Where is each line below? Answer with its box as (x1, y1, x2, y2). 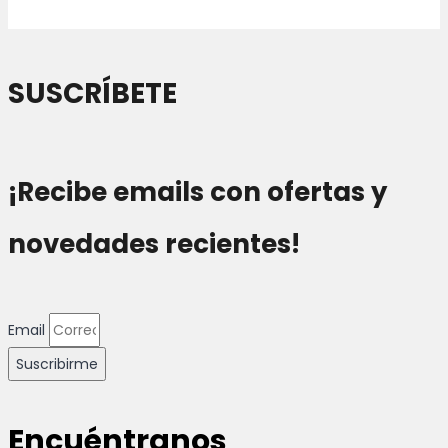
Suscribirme (16, 353, 98, 374)
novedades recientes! (8, 225, 300, 262)
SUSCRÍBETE (8, 74, 177, 114)
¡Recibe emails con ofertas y (8, 173, 387, 210)
